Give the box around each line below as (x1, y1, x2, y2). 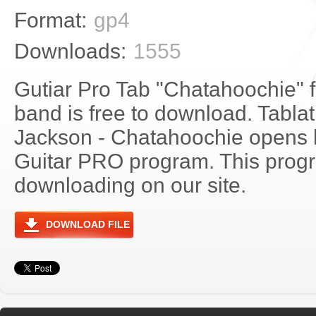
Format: (14, 8, 87, 32)
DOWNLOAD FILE (46, 219, 130, 230)
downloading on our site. (14, 174, 246, 197)
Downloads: (14, 39, 126, 63)
